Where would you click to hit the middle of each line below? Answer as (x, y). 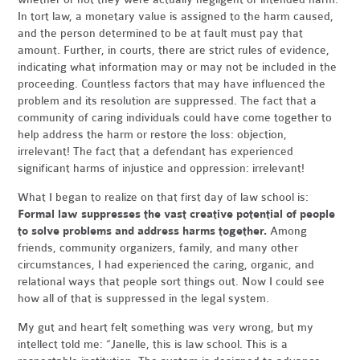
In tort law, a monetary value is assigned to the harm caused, (176, 17)
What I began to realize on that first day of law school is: (164, 198)
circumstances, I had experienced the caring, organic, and (166, 265)
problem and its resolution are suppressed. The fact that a (168, 101)
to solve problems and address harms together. (143, 231)
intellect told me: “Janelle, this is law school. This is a (153, 345)
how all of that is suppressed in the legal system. (145, 299)
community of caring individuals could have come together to (175, 118)
